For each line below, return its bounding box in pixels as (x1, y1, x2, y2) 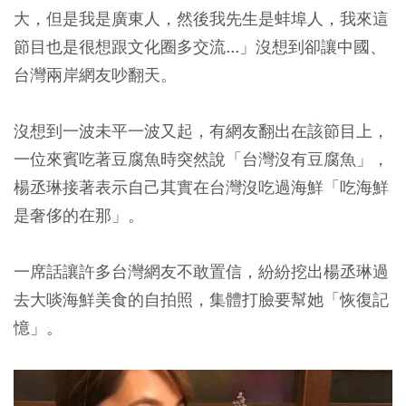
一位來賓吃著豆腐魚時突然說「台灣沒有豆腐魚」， (14, 149, 389, 169)
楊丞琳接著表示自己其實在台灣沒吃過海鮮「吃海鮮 (14, 177, 389, 198)
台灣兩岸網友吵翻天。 (14, 64, 177, 85)
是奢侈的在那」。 (14, 205, 144, 226)
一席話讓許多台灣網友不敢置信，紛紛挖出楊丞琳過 (14, 261, 389, 282)
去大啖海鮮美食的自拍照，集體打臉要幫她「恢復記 (14, 289, 389, 310)
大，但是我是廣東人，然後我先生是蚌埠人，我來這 (14, 8, 389, 29)
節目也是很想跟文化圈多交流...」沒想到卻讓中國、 (14, 36, 386, 57)
